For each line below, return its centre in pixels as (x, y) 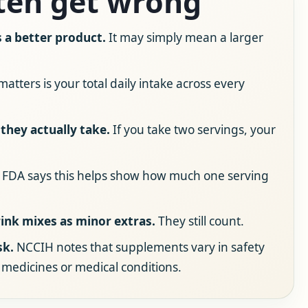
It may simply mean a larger (184, 38)
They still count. (199, 221)
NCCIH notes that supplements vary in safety (139, 247)
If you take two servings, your (192, 129)
